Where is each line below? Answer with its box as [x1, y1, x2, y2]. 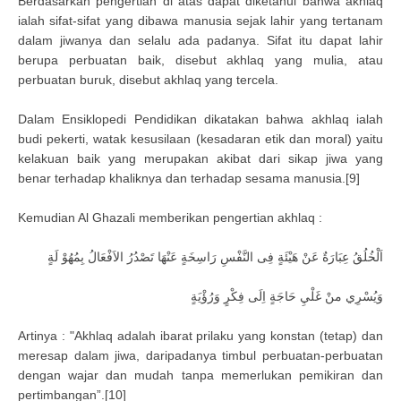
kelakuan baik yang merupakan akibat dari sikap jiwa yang [18, 151, 383, 166]
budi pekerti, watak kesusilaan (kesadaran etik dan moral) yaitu [18, 132, 383, 146]
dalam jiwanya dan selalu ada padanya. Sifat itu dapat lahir [18, 33, 383, 47]
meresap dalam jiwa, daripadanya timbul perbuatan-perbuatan [18, 348, 383, 363]
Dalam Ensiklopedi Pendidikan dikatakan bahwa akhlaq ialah [18, 112, 383, 126]
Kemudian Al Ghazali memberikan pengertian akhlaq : [18, 210, 322, 225]
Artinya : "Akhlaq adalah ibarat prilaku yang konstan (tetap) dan [18, 328, 383, 343]
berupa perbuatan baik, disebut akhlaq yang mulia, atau [18, 53, 383, 67]
